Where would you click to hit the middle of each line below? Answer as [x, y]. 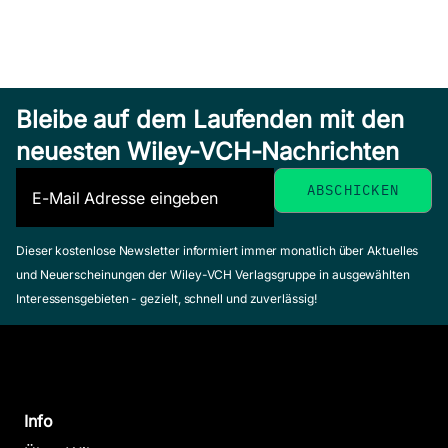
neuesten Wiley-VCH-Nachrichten [207, 152]
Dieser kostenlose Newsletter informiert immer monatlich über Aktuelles [217, 251]
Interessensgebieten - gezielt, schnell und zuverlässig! [166, 299]
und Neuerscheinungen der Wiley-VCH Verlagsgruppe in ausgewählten [213, 275]
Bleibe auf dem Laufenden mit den [210, 120]
